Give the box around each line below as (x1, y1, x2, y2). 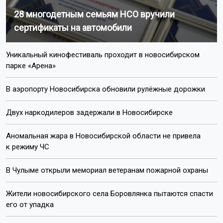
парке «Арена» (6, 61, 56, 70)
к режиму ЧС (6, 142, 49, 151)
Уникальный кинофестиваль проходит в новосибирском (6, 50, 200, 59)
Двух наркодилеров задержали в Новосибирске (6, 108, 173, 117)
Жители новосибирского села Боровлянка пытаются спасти (6, 189, 213, 198)
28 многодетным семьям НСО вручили (14, 8, 175, 19)
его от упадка (6, 200, 54, 209)
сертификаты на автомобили (14, 22, 132, 33)
